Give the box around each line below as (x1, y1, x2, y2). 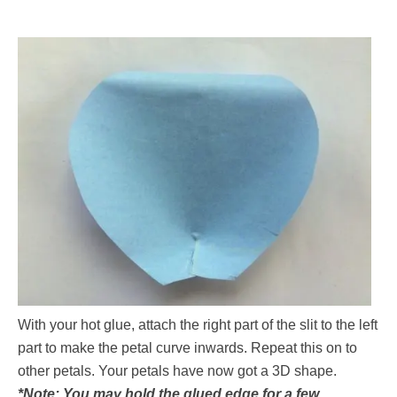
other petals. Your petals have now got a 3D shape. (18, 362, 337, 378)
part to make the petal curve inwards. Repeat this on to (18, 339, 357, 355)
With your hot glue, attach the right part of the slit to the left (18, 316, 378, 332)
